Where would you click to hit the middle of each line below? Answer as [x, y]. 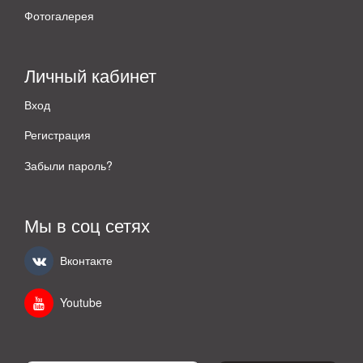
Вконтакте [86, 261]
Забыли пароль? [68, 165]
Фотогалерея [59, 15]
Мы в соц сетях [87, 225]
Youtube [81, 303]
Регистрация [58, 135]
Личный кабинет [90, 75]
